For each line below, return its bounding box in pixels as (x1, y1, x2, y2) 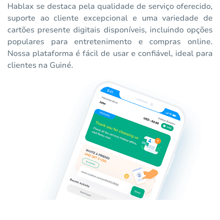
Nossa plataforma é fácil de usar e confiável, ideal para (7, 48, 213, 59)
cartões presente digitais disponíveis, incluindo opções (7, 25, 213, 36)
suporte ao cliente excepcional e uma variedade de (7, 13, 213, 24)
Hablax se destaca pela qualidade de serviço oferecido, (7, 1, 213, 12)
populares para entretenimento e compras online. (7, 36, 213, 48)
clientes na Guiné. (7, 60, 73, 71)
